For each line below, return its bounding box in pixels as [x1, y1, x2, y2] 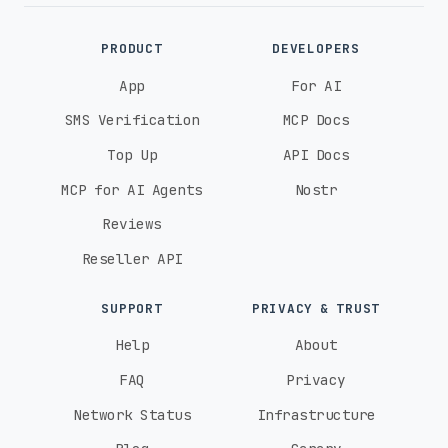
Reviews [102, 214, 162, 234]
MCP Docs [282, 110, 350, 130]
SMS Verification [64, 110, 200, 130]
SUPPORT [101, 299, 163, 317]
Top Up [107, 145, 157, 165]
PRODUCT [101, 40, 163, 58]
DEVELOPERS [272, 40, 360, 58]
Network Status [73, 404, 191, 424]
